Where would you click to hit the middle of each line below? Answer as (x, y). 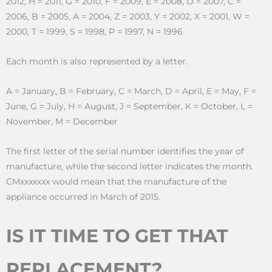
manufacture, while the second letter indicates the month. (130, 167)
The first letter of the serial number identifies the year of (125, 151)
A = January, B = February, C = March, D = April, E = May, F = (131, 91)
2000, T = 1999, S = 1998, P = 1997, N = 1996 (94, 32)
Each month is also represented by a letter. (97, 62)
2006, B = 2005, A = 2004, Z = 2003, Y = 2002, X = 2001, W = (128, 17)
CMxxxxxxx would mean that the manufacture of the (116, 182)
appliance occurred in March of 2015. (84, 197)
